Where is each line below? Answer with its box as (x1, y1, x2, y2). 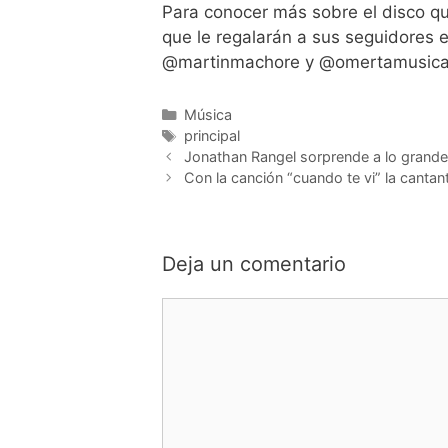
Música (183, 105, 232, 123)
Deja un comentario (162, 251, 346, 276)
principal (183, 126, 240, 144)
